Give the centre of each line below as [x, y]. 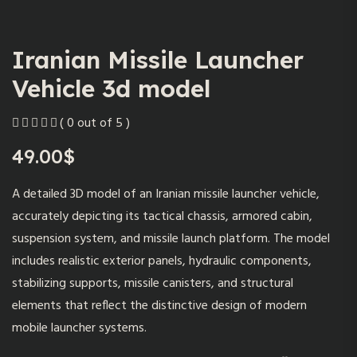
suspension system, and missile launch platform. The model [171, 239]
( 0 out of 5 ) [95, 124]
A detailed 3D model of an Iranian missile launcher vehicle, [166, 195]
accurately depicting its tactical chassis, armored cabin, [162, 217]
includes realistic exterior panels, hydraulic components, [162, 262]
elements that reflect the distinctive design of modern [159, 306]
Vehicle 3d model [111, 89]
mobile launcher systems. [79, 329]
